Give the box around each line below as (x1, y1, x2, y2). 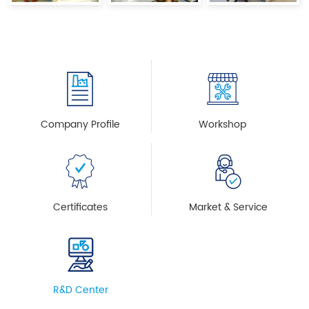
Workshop (199, 116, 247, 133)
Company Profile (40, 116, 120, 133)
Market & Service (189, 199, 268, 216)
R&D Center (52, 281, 108, 299)
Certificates (52, 199, 108, 216)
